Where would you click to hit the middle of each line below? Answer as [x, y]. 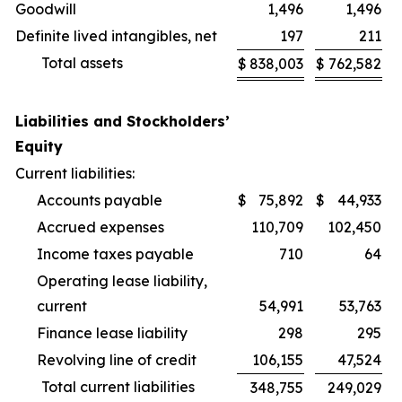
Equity [39, 146]
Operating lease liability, [122, 281]
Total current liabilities [118, 387]
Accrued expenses [100, 227]
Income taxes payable [115, 254]
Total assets [82, 63]
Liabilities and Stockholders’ [122, 121]
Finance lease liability [112, 333]
